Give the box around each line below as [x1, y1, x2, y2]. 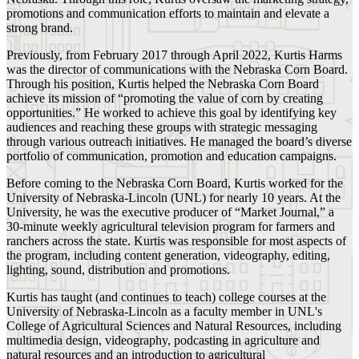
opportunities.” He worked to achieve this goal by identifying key [6, 105, 337, 119]
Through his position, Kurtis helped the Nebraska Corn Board [6, 76, 319, 91]
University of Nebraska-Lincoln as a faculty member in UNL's [6, 304, 322, 318]
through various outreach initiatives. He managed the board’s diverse [6, 134, 352, 148]
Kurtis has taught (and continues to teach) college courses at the [6, 289, 326, 304]
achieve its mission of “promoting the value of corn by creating [6, 91, 323, 105]
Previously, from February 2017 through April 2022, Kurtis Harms [6, 47, 342, 62]
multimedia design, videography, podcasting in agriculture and [6, 333, 320, 347]
